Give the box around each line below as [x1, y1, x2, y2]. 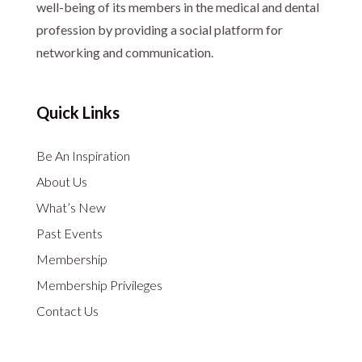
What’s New [36, 200, 106, 215]
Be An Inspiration [36, 148, 130, 163]
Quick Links [36, 103, 120, 122]
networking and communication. [36, 44, 213, 60]
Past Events [36, 225, 103, 241]
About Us [36, 174, 87, 189]
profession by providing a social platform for [36, 22, 283, 37]
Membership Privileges [36, 277, 162, 293]
